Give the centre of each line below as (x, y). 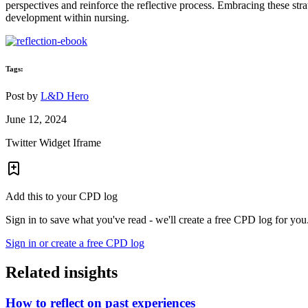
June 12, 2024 (36, 120)
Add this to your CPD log (62, 197)
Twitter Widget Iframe (53, 143)
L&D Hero (65, 96)
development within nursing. (67, 18)
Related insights (62, 273)
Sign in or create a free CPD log (75, 243)
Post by (23, 96)
